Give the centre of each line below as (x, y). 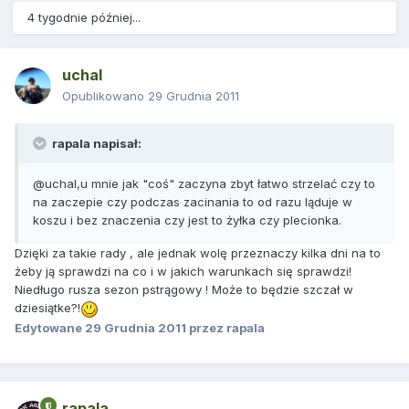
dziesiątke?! (47, 308)
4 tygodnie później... (84, 18)
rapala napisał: (95, 144)
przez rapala (225, 327)
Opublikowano (105, 96)
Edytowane (50, 327)
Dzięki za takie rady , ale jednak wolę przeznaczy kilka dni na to (198, 253)
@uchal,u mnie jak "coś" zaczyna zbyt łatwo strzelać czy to (204, 184)
